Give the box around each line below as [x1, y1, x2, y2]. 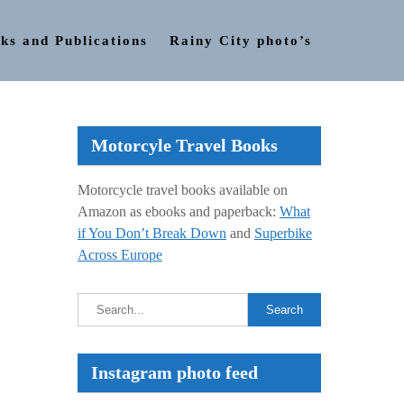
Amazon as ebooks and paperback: [78, 204, 280, 219]
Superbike [254, 225, 312, 241]
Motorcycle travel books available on [78, 182, 288, 197]
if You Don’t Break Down [78, 225, 226, 241]
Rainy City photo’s [170, 32, 312, 48]
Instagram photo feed [91, 363, 258, 382]
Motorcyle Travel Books [91, 135, 278, 155]
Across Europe [78, 247, 162, 262]
